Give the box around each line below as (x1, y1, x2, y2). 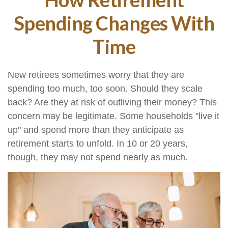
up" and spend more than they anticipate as (8, 125, 184, 135)
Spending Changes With (13, 11, 215, 35)
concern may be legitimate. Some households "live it (8, 111, 219, 121)
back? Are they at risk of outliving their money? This (8, 97, 217, 107)
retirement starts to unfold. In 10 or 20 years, (8, 138, 188, 149)
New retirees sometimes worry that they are (8, 70, 184, 80)
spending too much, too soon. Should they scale (8, 83, 203, 94)
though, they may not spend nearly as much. (8, 152, 188, 162)
